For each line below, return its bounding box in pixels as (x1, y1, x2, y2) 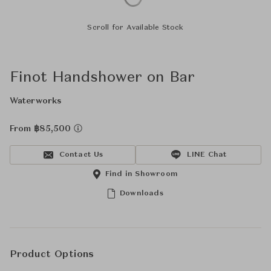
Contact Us (59, 151, 103, 158)
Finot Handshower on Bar (10, 71, 195, 85)
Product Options (10, 250, 94, 260)
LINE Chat (186, 151, 227, 158)
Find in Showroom (105, 171, 178, 178)
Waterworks (10, 97, 62, 105)
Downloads (120, 190, 163, 197)
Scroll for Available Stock (87, 24, 184, 31)
